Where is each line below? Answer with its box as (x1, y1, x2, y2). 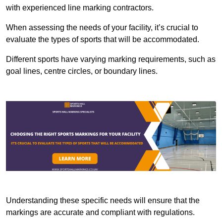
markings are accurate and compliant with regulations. (6, 208, 195, 217)
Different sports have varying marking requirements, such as (6, 55, 216, 63)
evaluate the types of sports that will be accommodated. (6, 35, 199, 44)
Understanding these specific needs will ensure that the (6, 196, 200, 205)
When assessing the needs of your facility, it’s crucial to (6, 23, 198, 32)
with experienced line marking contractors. (6, 3, 154, 12)
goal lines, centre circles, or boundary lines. (6, 66, 158, 75)
